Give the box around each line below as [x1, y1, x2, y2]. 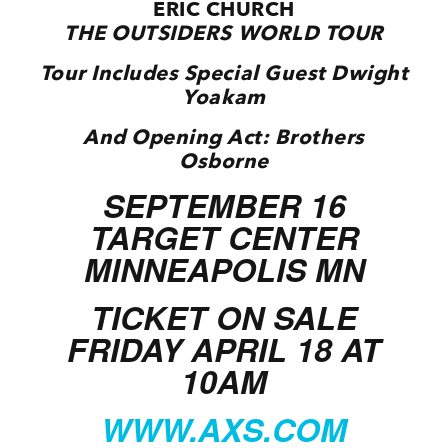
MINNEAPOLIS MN [83, 246, 365, 293]
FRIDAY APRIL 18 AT [67, 326, 381, 373]
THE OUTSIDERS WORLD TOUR [64, 21, 384, 46]
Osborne [179, 149, 269, 174]
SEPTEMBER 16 [102, 182, 346, 229]
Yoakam [182, 85, 266, 110]
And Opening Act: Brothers [83, 125, 365, 150]
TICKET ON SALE [91, 294, 357, 341]
